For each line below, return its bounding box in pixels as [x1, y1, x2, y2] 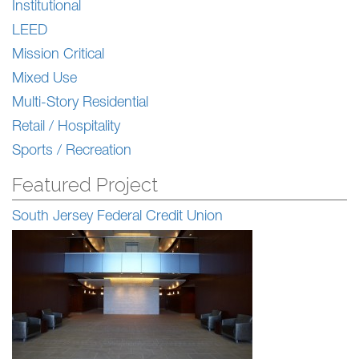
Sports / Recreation [12, 144, 131, 159]
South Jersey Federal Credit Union [12, 210, 223, 225]
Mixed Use [12, 72, 77, 87]
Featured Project [12, 173, 158, 197]
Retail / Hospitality [12, 120, 120, 135]
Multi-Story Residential [12, 96, 148, 111]
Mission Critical [12, 48, 104, 63]
